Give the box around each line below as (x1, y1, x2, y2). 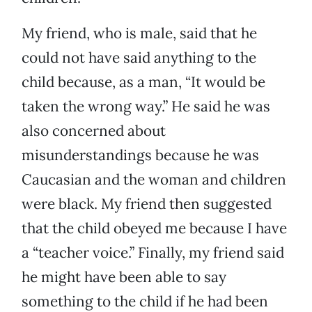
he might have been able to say (22, 267, 226, 287)
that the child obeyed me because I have (22, 219, 287, 238)
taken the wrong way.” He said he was (22, 97, 270, 116)
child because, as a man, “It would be (22, 72, 265, 92)
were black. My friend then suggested (22, 194, 272, 214)
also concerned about (22, 121, 166, 141)
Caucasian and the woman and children (22, 170, 286, 189)
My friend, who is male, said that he (22, 24, 257, 43)
